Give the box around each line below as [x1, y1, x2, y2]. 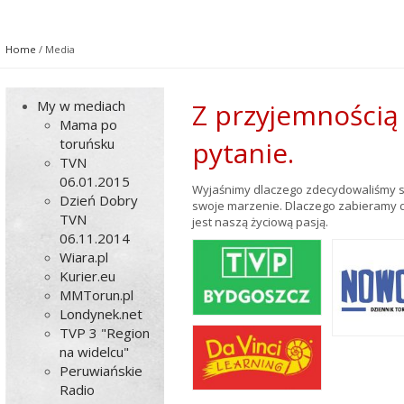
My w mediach [37, 96, 126, 115]
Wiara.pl [60, 248, 109, 266]
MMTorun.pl [60, 286, 134, 304]
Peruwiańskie [60, 362, 143, 380]
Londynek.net [60, 305, 143, 323]
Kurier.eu [60, 267, 116, 285]
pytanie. [192, 134, 295, 171]
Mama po [60, 115, 118, 133]
